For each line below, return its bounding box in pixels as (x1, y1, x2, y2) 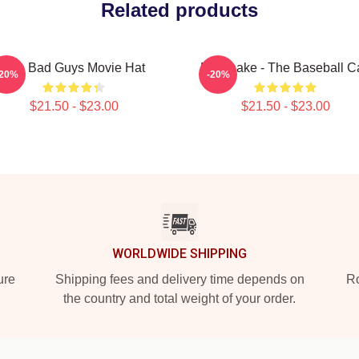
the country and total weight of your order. (63, 292, 296, 305)
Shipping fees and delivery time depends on (54, 272, 305, 286)
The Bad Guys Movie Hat (2, 61, 145, 75)
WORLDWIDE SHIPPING (112, 246, 247, 261)
